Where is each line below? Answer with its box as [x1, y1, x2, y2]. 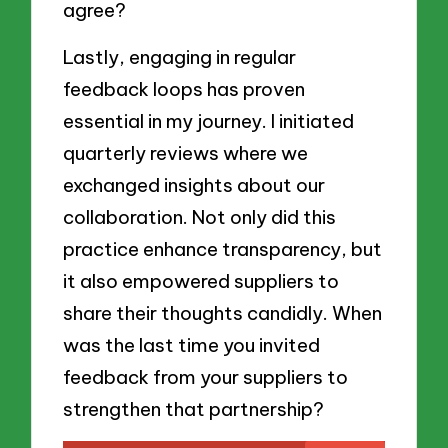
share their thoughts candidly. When [63, 301, 383, 326]
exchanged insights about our [63, 173, 326, 198]
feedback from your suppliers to [63, 365, 349, 390]
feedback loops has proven [63, 77, 306, 102]
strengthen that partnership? [63, 397, 325, 422]
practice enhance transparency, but [63, 237, 383, 262]
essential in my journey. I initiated [63, 109, 355, 134]
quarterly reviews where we [63, 141, 309, 166]
